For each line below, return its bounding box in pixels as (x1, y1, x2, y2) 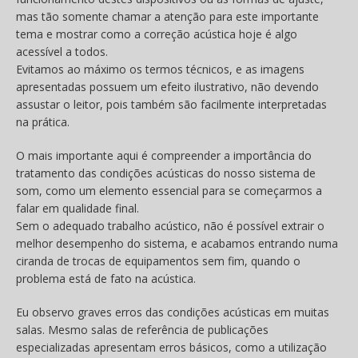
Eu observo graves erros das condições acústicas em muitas (16, 304, 329, 320)
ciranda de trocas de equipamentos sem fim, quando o (16, 253, 300, 269)
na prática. (16, 114, 70, 130)
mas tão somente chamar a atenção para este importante (16, 9, 319, 25)
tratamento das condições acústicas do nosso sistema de (16, 165, 316, 181)
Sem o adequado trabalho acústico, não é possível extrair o (16, 218, 324, 234)
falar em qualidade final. (16, 201, 139, 217)
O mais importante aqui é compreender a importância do (16, 148, 312, 164)
